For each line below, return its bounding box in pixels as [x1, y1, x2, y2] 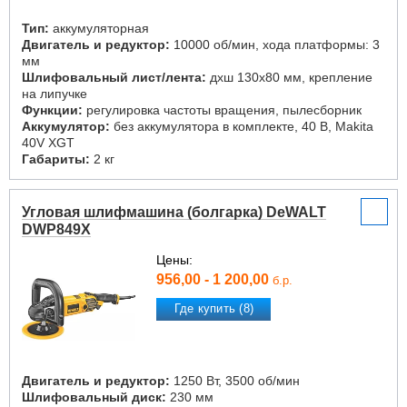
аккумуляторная [49, 21, 149, 35]
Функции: [22, 103, 83, 117]
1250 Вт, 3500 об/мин [170, 373, 300, 388]
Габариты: [22, 152, 90, 166]
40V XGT [22, 135, 74, 150]
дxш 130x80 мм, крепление [206, 70, 372, 84]
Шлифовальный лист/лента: [22, 70, 206, 84]
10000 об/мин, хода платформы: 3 [170, 37, 380, 52]
